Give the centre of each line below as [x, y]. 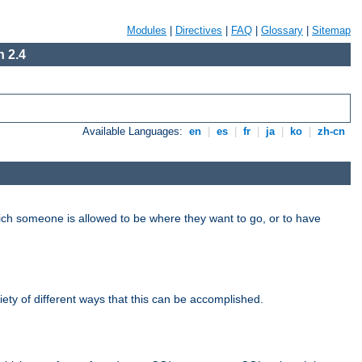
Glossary [282, 30]
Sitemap [331, 30]
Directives [199, 30]
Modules [147, 30]
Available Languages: [135, 132]
